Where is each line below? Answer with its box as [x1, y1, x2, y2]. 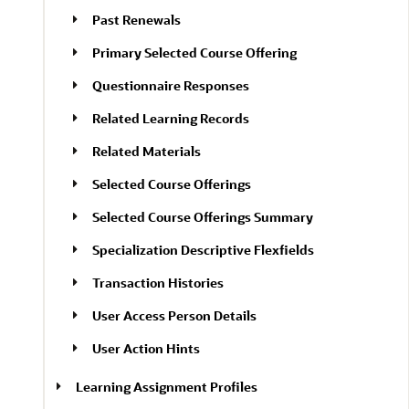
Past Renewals [92, 11, 181, 28]
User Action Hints [92, 340, 200, 357]
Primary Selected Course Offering [92, 44, 297, 61]
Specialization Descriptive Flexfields [92, 241, 314, 258]
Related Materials [92, 142, 201, 160]
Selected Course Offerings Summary [92, 208, 313, 225]
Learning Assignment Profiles [76, 378, 257, 395]
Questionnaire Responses [92, 77, 249, 94]
